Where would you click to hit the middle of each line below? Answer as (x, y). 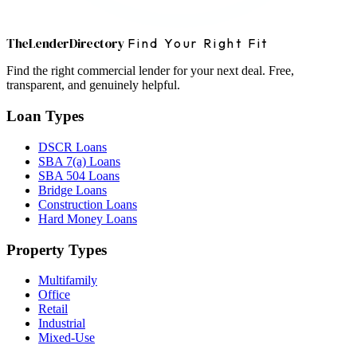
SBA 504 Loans (79, 175)
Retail (53, 309)
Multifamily (68, 280)
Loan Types (45, 116)
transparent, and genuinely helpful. (93, 85)
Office (54, 295)
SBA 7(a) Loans (79, 161)
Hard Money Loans (88, 218)
